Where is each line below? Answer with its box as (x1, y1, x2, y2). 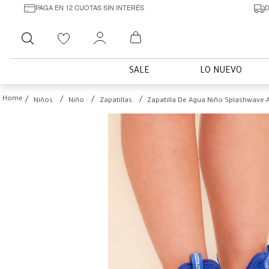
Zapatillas (100, 97, 132, 105)
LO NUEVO (200, 67, 242, 76)
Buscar (45, 26, 73, 37)
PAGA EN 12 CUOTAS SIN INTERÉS (35, 2, 144, 12)
